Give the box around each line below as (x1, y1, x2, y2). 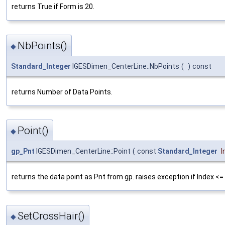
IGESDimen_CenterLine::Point (35, 147, 131, 156)
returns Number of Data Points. (12, 87, 113, 96)
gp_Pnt (11, 147, 35, 156)
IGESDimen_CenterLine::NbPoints (71, 62, 179, 70)
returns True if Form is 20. (12, 3, 94, 11)
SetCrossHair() (18, 209, 85, 222)
